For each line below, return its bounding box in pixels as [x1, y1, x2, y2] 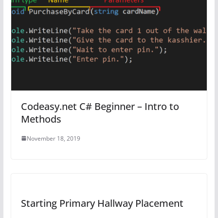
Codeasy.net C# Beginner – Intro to [20, 99, 179, 113]
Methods [20, 112, 61, 126]
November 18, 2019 [26, 134, 80, 143]
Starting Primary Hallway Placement [20, 196, 183, 210]
